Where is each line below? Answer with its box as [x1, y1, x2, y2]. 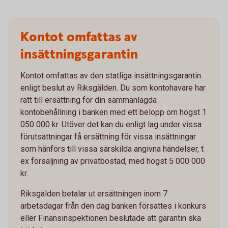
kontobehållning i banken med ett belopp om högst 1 [20, 107, 207, 117]
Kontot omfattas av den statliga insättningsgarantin [20, 70, 201, 80]
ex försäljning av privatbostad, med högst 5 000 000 [20, 156, 205, 166]
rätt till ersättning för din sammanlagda [20, 95, 157, 105]
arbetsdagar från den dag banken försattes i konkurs [20, 201, 206, 211]
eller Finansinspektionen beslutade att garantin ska [20, 213, 201, 223]
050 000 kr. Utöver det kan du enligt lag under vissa [20, 119, 202, 129]
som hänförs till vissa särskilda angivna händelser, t [20, 144, 204, 154]
